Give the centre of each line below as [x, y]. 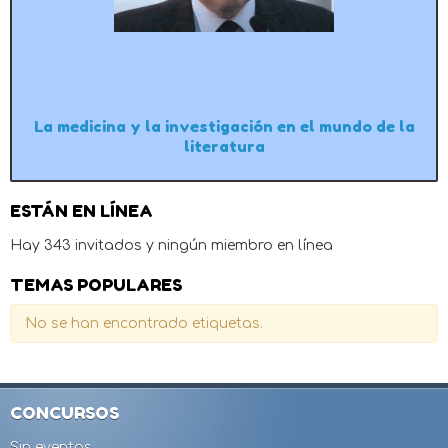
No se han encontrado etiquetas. [144, 323]
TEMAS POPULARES [96, 284]
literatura [224, 147]
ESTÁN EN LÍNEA [81, 210]
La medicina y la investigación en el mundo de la [224, 127]
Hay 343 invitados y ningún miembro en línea [171, 245]
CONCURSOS [64, 412]
